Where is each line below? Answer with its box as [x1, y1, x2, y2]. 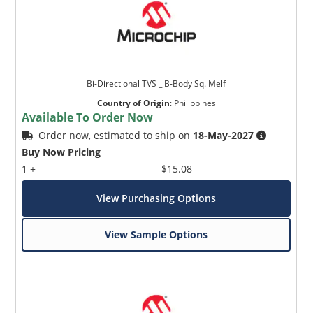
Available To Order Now [22, 109, 154, 125]
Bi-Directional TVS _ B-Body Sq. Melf [87, 77, 226, 89]
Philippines [173, 96, 216, 109]
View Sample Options [105, 227, 208, 241]
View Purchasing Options [96, 191, 217, 205]
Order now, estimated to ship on [38, 128, 194, 142]
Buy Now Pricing [22, 145, 101, 159]
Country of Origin [96, 96, 170, 109]
